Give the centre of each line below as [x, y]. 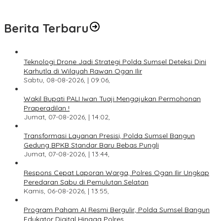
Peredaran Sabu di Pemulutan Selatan [86, 182]
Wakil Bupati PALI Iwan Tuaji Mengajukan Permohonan [112, 99]
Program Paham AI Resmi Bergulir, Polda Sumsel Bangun [117, 210]
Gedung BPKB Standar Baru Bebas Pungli [91, 145]
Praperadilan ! [47, 108]
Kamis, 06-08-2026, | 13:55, [66, 191]
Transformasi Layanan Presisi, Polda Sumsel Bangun [109, 136]
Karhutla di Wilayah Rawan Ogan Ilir [83, 71]
